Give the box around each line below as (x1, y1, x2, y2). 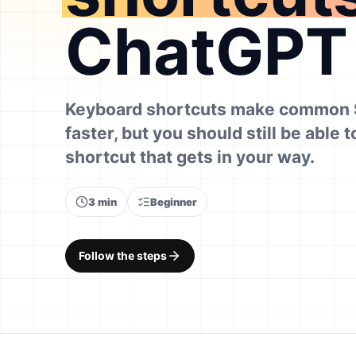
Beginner (150, 195, 197, 208)
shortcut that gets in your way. (65, 147, 315, 167)
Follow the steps (79, 249, 167, 262)
